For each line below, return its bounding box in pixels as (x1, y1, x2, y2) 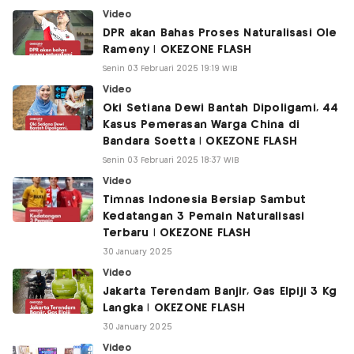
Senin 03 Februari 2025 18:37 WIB (103, 156, 240, 164)
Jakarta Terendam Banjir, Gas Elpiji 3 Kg (103, 286, 337, 297)
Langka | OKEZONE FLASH (103, 303, 246, 314)
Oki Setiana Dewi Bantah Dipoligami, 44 (103, 103, 339, 114)
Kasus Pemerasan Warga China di (103, 119, 299, 130)
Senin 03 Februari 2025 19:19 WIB (103, 65, 239, 73)
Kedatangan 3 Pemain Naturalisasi (103, 211, 305, 222)
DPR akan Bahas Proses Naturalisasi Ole (103, 28, 337, 39)
